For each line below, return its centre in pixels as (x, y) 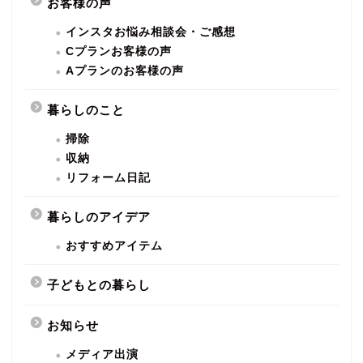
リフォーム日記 (108, 177)
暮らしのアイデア (99, 216)
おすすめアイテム (114, 246)
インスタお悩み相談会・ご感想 (151, 32)
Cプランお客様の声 (119, 51)
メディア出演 (102, 354)
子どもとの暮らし (99, 284)
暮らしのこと (86, 109)
